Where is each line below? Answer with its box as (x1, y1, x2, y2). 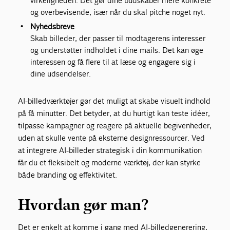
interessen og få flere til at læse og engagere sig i (30, 57, 196, 67)
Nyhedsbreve (30, 22, 75, 32)
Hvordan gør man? (18, 195, 149, 215)
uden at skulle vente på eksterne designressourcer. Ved (18, 133, 205, 143)
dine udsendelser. (30, 69, 91, 79)
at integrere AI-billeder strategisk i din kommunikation (18, 145, 202, 156)
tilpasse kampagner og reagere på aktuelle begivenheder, (18, 121, 212, 131)
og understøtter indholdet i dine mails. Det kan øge (30, 45, 204, 55)
